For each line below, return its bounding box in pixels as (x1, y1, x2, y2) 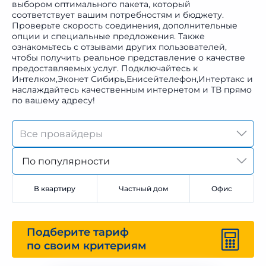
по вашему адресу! (12, 95, 95, 106)
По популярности (22, 156, 110, 167)
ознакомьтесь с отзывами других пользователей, (12, 42, 227, 52)
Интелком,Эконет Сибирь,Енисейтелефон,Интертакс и (12, 74, 253, 84)
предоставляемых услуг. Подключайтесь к (12, 63, 198, 74)
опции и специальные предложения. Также (12, 31, 205, 42)
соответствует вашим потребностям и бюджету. (12, 9, 224, 20)
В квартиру (33, 184, 75, 193)
